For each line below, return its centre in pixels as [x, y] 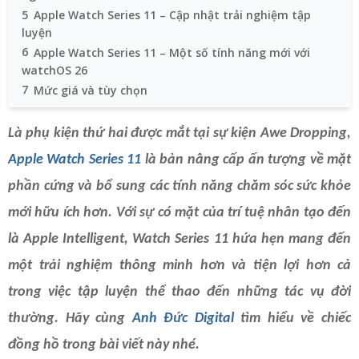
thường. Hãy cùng [67, 319]
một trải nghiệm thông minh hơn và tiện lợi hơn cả [179, 266]
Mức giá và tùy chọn [91, 90]
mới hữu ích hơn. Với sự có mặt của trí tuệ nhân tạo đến [179, 213]
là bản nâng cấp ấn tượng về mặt [246, 160]
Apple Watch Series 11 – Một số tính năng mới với [172, 52]
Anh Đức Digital [179, 319]
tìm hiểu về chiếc [292, 319]
